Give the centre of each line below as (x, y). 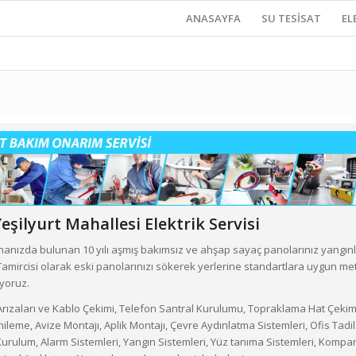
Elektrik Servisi (200, 224)
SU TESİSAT (291, 18)
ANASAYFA (213, 18)
